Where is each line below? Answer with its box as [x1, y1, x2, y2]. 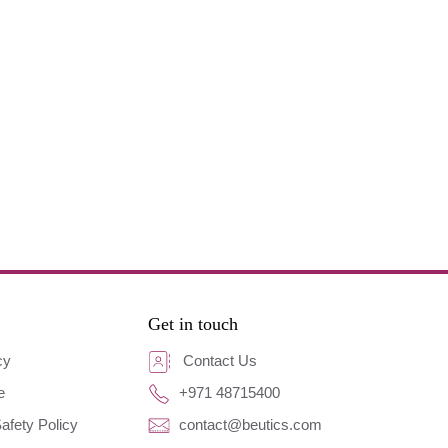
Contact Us [179, 352, 257, 369]
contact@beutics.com [175, 416, 322, 433]
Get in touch [148, 314, 238, 334]
